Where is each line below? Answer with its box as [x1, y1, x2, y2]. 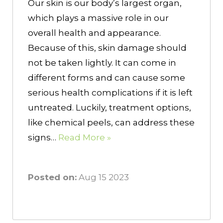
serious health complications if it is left [28, 88, 193, 98]
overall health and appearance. [28, 28, 161, 38]
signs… [28, 132, 58, 143]
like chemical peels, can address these [28, 117, 195, 128]
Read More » [58, 132, 111, 143]
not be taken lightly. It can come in [28, 58, 176, 68]
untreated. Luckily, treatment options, [28, 103, 191, 113]
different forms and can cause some [28, 73, 185, 83]
